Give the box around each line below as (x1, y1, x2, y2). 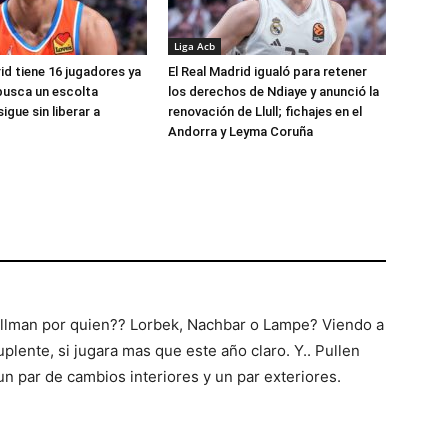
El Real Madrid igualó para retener (168, 64, 367, 79)
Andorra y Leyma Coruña (168, 124, 313, 139)
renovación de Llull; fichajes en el (168, 104, 362, 119)
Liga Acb (174, 39, 215, 53)
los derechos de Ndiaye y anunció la (168, 84, 379, 99)
